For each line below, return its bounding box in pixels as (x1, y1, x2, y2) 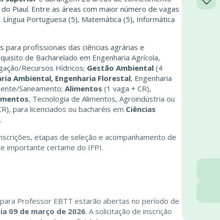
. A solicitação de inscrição (85, 206, 172, 217)
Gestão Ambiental (87, 62, 154, 73)
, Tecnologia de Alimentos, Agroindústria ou (28, 93, 175, 104)
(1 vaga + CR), (102, 83, 151, 93)
